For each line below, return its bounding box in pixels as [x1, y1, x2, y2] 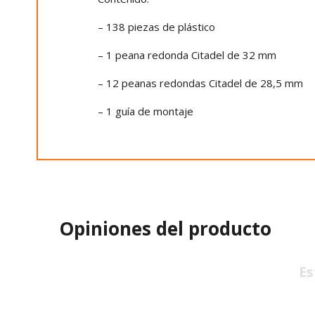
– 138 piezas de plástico [98, 20, 215, 34]
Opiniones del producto [59, 216, 271, 242]
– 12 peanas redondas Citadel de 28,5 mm [98, 76, 303, 91]
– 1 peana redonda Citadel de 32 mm [98, 48, 276, 63]
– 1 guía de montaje [98, 104, 193, 119]
